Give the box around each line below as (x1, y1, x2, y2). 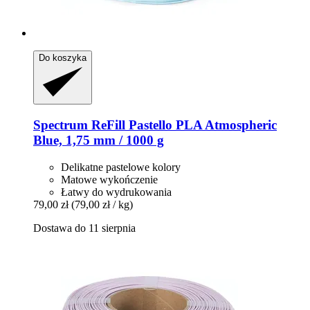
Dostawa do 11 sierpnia (33, 221, 136, 234)
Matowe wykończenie (61, 173, 158, 185)
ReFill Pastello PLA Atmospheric (88, 117, 277, 132)
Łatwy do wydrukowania (61, 185, 172, 198)
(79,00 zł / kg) (71, 198, 133, 210)
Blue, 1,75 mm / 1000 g (33, 132, 164, 147)
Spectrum (33, 117, 88, 132)
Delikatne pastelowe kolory (61, 161, 181, 173)
